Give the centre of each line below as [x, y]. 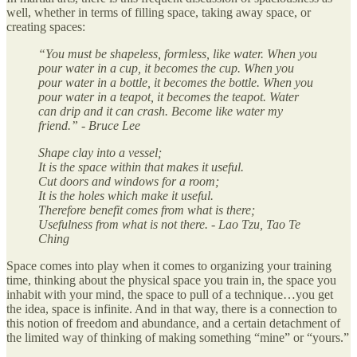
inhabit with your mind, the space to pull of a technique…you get [170, 294]
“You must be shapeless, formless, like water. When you [178, 53]
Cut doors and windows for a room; [129, 181]
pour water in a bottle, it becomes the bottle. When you [176, 82]
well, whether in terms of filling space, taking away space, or [159, 12]
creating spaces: [46, 26]
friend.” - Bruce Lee [89, 125]
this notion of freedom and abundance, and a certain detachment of [173, 323]
